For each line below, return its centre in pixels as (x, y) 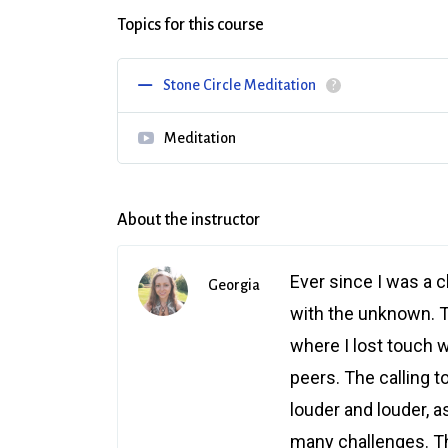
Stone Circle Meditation (239, 85)
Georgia (234, 285)
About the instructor (188, 220)
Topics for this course (190, 25)
